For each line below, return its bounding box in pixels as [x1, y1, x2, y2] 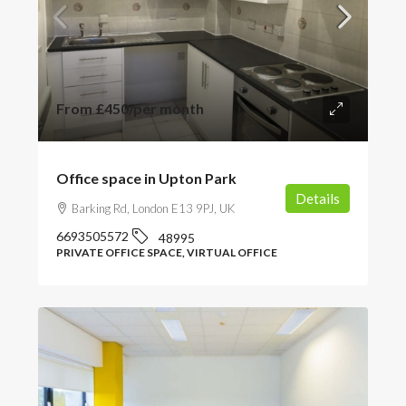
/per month [129, 99, 204, 117]
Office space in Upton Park [56, 169, 237, 187]
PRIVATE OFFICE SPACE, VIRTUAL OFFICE [56, 245, 277, 259]
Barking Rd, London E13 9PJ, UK [72, 200, 235, 216]
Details [295, 189, 340, 207]
